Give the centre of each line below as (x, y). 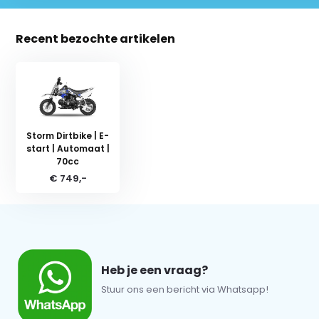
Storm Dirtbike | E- (68, 136)
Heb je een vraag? (155, 270)
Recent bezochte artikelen (96, 39)
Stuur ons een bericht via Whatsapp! (185, 289)
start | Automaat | (68, 148)
